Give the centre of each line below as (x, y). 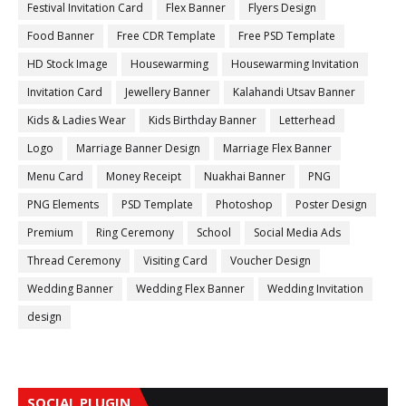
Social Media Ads (297, 232)
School (214, 232)
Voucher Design (271, 261)
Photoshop (244, 204)
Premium (50, 232)
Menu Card (55, 176)
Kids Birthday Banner (203, 120)
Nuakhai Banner (245, 176)
